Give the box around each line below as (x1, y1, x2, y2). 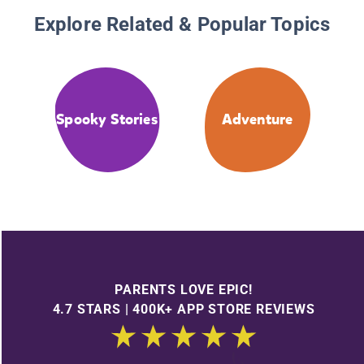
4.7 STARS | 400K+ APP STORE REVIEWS (52, 301, 315, 317)
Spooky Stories (56, 110, 158, 130)
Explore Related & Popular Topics (33, 13, 331, 37)
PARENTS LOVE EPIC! (115, 281, 253, 297)
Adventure (221, 110, 293, 130)
